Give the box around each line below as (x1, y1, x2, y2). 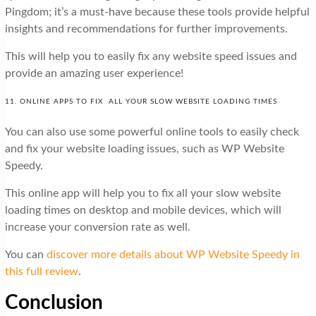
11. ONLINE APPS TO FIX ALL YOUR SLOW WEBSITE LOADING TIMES (4, 98, 277, 106)
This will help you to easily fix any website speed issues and (4, 51, 297, 63)
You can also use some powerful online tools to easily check (4, 126, 299, 138)
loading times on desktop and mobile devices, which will (4, 205, 281, 217)
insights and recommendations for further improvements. (4, 23, 288, 35)
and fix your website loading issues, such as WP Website (4, 143, 284, 155)
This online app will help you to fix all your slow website (4, 188, 281, 200)
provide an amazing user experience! (4, 68, 183, 80)
